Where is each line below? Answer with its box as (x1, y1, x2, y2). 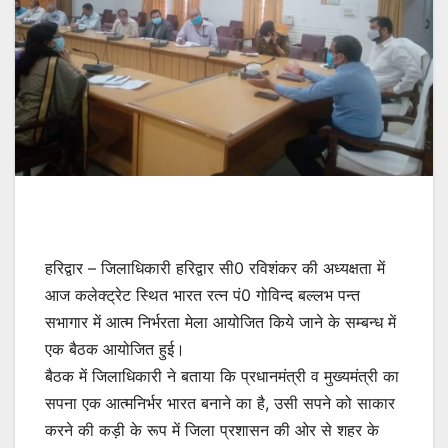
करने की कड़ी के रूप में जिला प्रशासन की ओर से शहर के (45, 419, 379, 440)
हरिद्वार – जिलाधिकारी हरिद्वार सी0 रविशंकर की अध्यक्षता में (45, 257, 385, 278)
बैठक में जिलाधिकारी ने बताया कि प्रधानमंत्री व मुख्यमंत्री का (45, 365, 399, 386)
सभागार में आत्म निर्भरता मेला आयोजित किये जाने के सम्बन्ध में (45, 311, 396, 332)
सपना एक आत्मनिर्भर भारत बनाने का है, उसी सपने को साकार (45, 392, 395, 413)
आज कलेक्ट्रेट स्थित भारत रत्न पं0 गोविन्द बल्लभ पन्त (45, 284, 360, 305)
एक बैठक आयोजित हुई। (45, 338, 185, 359)
